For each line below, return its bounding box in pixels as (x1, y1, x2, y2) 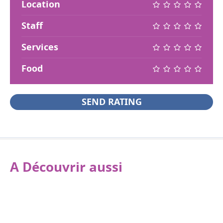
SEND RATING (81, 95, 142, 108)
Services (21, 40, 58, 53)
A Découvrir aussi (10, 157, 122, 176)
